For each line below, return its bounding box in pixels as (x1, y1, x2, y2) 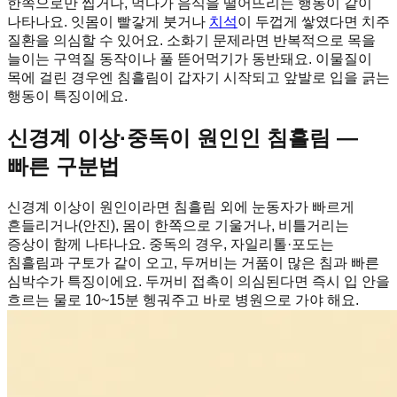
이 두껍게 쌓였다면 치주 (237, 14, 390, 30)
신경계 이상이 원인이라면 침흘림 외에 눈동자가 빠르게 (7, 198, 354, 214)
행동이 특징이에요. (7, 89, 128, 105)
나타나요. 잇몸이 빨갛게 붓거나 (7, 14, 209, 30)
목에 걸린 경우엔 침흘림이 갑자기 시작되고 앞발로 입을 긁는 (7, 70, 390, 86)
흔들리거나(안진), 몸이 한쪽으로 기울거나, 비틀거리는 (7, 217, 349, 233)
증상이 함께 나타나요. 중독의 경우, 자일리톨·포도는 (7, 236, 334, 252)
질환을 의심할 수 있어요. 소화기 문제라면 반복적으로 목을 (7, 33, 376, 49)
